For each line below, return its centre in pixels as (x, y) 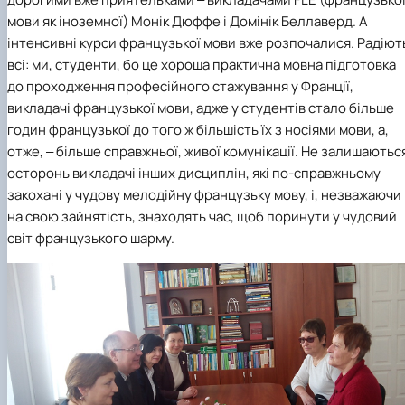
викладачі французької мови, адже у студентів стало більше (201, 108)
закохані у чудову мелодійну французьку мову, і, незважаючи (204, 195)
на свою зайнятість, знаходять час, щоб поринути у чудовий (202, 217)
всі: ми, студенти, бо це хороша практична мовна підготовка (202, 65)
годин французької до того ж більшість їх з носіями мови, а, (198, 130)
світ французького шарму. (91, 239)
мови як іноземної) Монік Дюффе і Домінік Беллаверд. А (188, 22)
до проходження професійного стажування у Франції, (180, 87)
